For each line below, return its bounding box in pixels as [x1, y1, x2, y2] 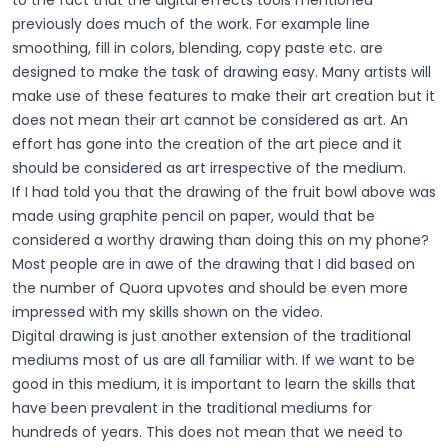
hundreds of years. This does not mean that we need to [12, 421, 403, 442]
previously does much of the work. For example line [12, 13, 370, 34]
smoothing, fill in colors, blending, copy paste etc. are [12, 37, 383, 58]
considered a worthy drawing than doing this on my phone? [12, 229, 429, 250]
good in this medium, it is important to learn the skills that [12, 373, 416, 394]
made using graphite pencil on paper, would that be [12, 205, 375, 226]
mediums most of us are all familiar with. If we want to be [12, 349, 415, 370]
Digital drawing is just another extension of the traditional [12, 325, 411, 346]
